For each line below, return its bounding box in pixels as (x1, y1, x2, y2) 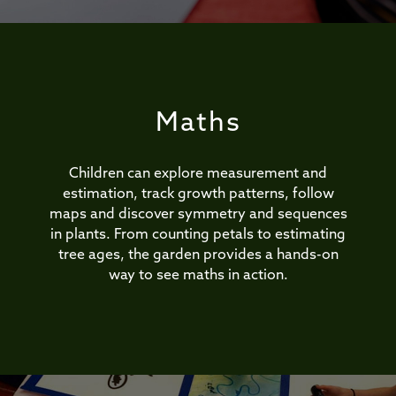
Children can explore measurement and (69, 167, 327, 182)
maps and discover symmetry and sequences (49, 208, 347, 223)
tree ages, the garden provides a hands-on (57, 248, 339, 263)
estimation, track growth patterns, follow (62, 187, 334, 202)
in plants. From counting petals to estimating (50, 228, 346, 243)
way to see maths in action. (108, 269, 288, 284)
